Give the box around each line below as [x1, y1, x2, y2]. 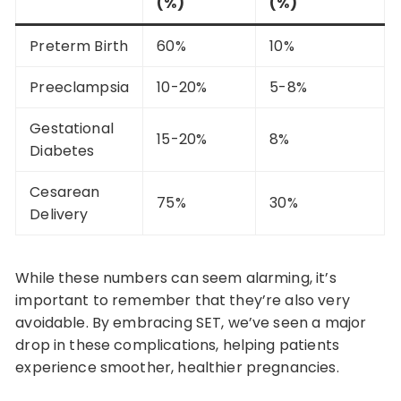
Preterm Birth [30, 35, 129, 56]
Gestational [30, 117, 114, 139]
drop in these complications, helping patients [15, 334, 339, 355]
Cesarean [30, 181, 100, 202]
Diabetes [30, 140, 95, 161]
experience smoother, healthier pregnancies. [15, 356, 339, 378]
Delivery [30, 203, 89, 225]
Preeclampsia [30, 76, 130, 98]
